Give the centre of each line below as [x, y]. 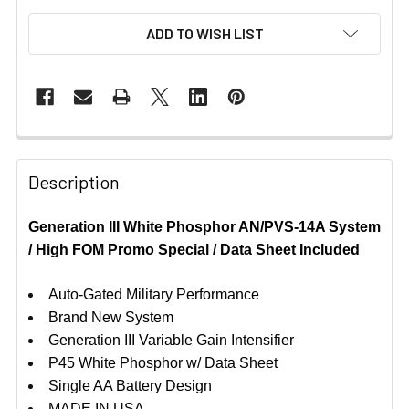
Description [74, 182]
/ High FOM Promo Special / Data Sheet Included [196, 250]
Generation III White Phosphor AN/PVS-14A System [204, 227]
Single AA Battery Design [130, 386]
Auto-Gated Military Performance [154, 295]
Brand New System [113, 318]
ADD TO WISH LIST [204, 34]
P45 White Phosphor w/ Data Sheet [163, 363]
